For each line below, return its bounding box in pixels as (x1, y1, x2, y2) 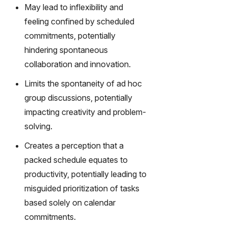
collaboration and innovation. (24, 59, 131, 69)
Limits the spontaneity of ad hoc (24, 78, 142, 89)
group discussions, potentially (24, 92, 132, 103)
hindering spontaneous (24, 44, 108, 55)
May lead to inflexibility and (24, 2, 123, 12)
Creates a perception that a (24, 140, 124, 151)
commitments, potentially (24, 30, 116, 41)
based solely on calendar (24, 197, 116, 208)
